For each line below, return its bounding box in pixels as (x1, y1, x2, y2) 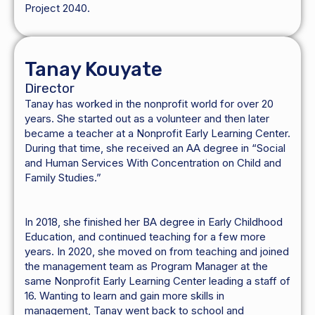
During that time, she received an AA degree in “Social (25, 141, 285, 155)
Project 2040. (25, 1, 90, 15)
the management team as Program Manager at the (25, 259, 268, 274)
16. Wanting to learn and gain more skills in (25, 289, 224, 303)
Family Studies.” (25, 171, 101, 185)
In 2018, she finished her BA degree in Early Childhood (25, 215, 283, 229)
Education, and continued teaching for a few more (25, 230, 266, 244)
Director (25, 80, 75, 97)
